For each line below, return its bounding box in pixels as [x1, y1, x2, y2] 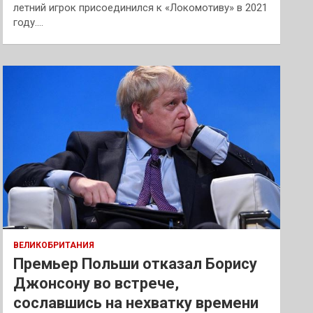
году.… [13, 16, 44, 29]
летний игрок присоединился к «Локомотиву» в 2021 [13, 1, 268, 14]
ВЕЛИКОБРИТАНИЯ [13, 240, 95, 250]
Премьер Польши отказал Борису [13, 255, 258, 272]
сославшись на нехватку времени [13, 294, 259, 312]
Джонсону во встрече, [13, 275, 180, 292]
